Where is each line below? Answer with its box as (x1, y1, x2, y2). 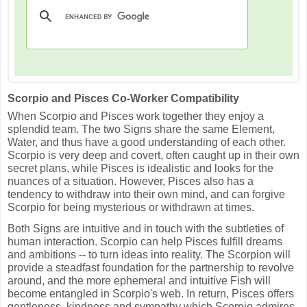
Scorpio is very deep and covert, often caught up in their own (8, 149, 299, 161)
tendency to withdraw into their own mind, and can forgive (8, 188, 285, 200)
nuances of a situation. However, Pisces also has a (8, 175, 254, 187)
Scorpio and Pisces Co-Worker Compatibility (8, 92, 239, 104)
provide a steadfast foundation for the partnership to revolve (8, 262, 294, 274)
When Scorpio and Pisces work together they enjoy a (8, 110, 264, 122)
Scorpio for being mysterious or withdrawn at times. (8, 201, 254, 213)
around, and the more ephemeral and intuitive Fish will (8, 275, 271, 287)
